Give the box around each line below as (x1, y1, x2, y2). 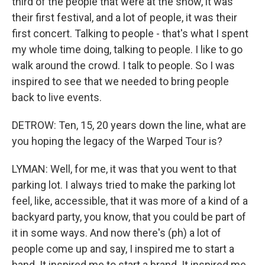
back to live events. (12, 91, 102, 104)
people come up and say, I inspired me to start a (12, 243, 234, 255)
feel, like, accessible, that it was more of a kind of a (12, 195, 248, 207)
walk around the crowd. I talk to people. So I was (12, 59, 235, 72)
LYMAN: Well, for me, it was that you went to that (12, 163, 237, 175)
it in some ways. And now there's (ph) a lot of (12, 227, 221, 239)
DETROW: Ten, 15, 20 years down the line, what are (12, 119, 246, 131)
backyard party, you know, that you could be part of (12, 211, 246, 223)
